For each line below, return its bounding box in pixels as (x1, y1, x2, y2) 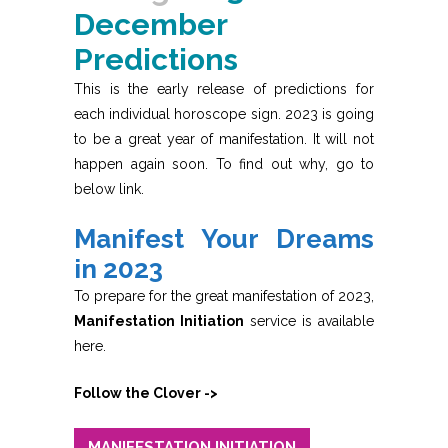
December (74, 6, 227, 42)
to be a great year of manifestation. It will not (74, 130, 374, 147)
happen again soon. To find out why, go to (74, 155, 374, 172)
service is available (244, 312, 374, 329)
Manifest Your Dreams (74, 223, 374, 254)
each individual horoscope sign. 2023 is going (74, 105, 374, 122)
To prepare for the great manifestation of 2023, (74, 287, 374, 304)
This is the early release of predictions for (74, 80, 374, 97)
